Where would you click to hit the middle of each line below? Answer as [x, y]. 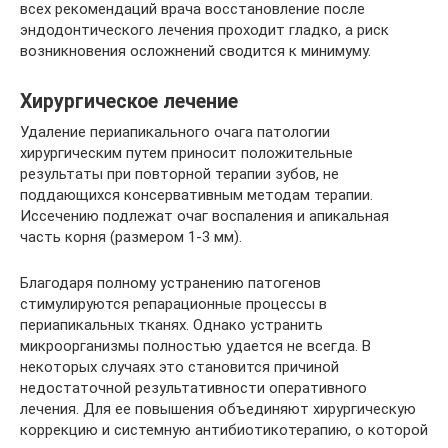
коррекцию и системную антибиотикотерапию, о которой [224, 430]
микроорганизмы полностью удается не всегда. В [195, 346]
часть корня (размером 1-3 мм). [131, 237]
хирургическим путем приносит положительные [186, 153]
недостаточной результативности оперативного [193, 388]
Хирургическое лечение [129, 102]
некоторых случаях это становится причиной [179, 367]
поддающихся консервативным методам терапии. [196, 195]
